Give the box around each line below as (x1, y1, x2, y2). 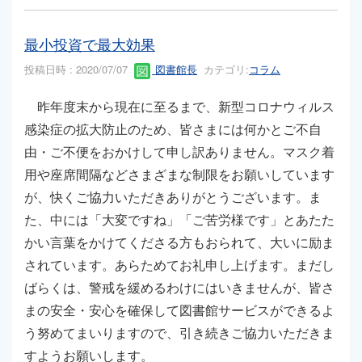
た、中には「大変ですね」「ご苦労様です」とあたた (24, 209, 335, 229)
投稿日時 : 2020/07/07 (24, 61, 134, 78)
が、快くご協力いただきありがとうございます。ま (24, 187, 322, 206)
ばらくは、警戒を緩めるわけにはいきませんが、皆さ (24, 277, 335, 297)
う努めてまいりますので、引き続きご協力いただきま (24, 322, 335, 342)
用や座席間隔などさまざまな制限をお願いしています (24, 164, 335, 183)
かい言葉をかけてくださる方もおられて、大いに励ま (24, 232, 335, 251)
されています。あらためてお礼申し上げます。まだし (24, 255, 335, 274)
